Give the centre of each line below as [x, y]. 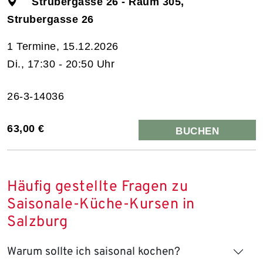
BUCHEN [197, 131]
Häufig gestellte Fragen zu [97, 187]
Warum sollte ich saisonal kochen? [94, 252]
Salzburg [37, 222]
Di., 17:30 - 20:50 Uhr [61, 64]
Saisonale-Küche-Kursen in [101, 205]
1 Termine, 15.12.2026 [63, 46]
